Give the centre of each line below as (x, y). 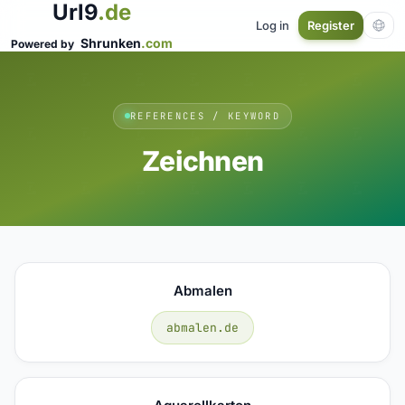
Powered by (44, 44)
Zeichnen (202, 160)
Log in (273, 25)
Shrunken (111, 43)
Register (331, 25)
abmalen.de (202, 327)
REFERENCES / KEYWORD (205, 115)
